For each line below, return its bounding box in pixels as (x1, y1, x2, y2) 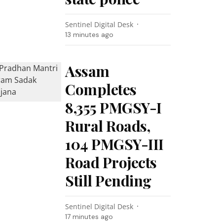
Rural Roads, (65, 116, 150, 136)
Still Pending (65, 171, 151, 190)
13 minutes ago (65, 30, 114, 39)
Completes (65, 79, 137, 99)
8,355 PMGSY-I (65, 98, 162, 117)
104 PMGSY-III (65, 134, 164, 154)
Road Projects (65, 152, 157, 172)
